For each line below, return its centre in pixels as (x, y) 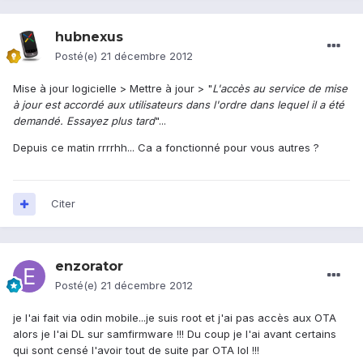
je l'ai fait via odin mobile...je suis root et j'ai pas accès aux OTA (175, 318)
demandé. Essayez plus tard (84, 121)
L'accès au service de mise (280, 89)
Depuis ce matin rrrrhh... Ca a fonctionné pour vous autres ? (166, 148)
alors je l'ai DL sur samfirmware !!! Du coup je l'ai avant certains (175, 334)
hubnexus (89, 37)
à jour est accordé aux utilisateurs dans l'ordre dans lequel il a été (179, 105)
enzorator (89, 267)
